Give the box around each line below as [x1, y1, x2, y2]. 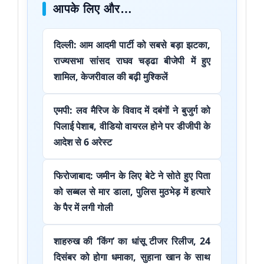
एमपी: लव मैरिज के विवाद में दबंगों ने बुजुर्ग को [54, 104, 210, 117]
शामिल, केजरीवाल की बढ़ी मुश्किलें [54, 70, 168, 84]
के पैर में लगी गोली [54, 201, 113, 214]
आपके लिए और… [53, 2, 132, 16]
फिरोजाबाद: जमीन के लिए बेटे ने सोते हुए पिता [54, 169, 210, 183]
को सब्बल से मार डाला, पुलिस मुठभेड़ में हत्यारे [54, 185, 210, 199]
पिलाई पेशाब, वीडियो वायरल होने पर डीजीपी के [54, 120, 210, 133]
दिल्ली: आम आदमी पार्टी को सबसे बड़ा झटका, [54, 38, 210, 52]
